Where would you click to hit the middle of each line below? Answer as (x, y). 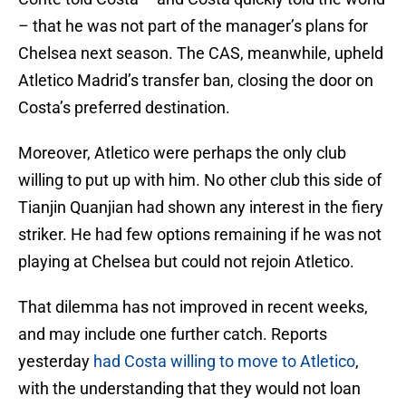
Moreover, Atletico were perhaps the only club (182, 153)
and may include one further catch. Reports (173, 334)
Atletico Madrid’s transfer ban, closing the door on (196, 81)
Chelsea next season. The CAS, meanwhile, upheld (201, 53)
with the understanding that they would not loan (189, 389)
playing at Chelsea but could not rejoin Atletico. (186, 262)
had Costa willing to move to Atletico (224, 362)
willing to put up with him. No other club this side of (200, 180)
